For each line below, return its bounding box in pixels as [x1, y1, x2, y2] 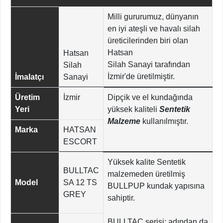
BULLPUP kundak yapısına [108, 182, 205, 191]
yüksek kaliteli [108, 105, 159, 114]
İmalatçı [15, 73, 44, 82]
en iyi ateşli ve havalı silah [108, 24, 200, 33]
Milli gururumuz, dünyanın [108, 12, 199, 21]
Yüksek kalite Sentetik [108, 158, 186, 167]
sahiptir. [108, 194, 137, 203]
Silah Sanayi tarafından [108, 60, 190, 69]
